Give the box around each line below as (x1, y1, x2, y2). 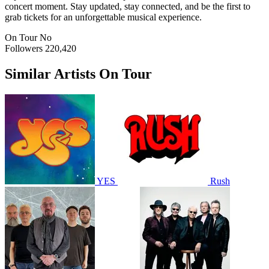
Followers (5, 43, 43, 53)
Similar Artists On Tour (5, 65, 152, 82)
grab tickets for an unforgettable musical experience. (5, 11, 202, 22)
